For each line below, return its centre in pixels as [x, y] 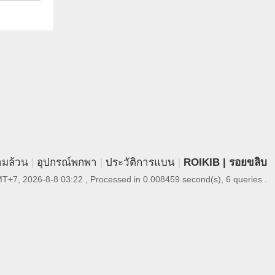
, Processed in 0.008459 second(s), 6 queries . [175, 179]
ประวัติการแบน [140, 162]
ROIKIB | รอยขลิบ [225, 162]
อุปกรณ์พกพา [67, 162]
